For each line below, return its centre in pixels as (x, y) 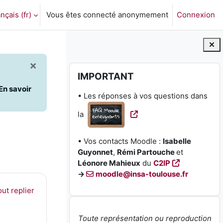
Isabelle (177, 141)
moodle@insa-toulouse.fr (142, 174)
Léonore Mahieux (109, 163)
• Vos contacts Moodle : (120, 141)
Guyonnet (96, 152)
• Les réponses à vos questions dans (143, 96)
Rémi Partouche (147, 152)
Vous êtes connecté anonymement (107, 15)
